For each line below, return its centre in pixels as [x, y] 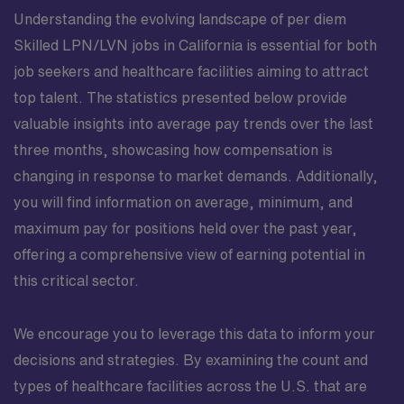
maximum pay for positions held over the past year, [185, 228]
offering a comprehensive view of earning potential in [189, 254]
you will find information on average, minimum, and [183, 202]
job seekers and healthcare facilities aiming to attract [191, 71]
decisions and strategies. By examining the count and [191, 360]
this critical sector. [76, 280]
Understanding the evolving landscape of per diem [180, 19]
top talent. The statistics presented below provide [180, 97]
